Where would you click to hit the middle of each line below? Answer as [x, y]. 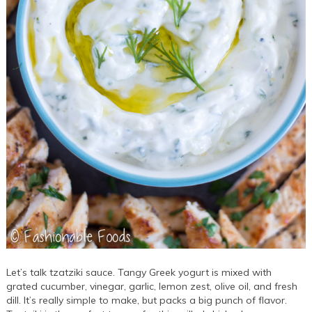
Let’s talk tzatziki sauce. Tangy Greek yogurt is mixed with [139, 273]
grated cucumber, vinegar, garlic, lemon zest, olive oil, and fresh [152, 287]
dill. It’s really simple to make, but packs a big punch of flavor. [147, 301]
